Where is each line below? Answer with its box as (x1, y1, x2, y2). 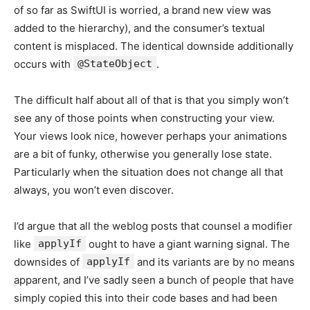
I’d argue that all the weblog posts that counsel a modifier (14, 219, 293, 232)
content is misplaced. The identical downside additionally (14, 39, 293, 53)
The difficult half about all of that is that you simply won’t (14, 93, 289, 107)
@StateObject (77, 57, 152, 70)
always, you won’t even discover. (14, 183, 174, 197)
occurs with (14, 57, 73, 71)
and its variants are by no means (134, 255, 295, 268)
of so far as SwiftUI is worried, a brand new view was (14, 3, 271, 17)
